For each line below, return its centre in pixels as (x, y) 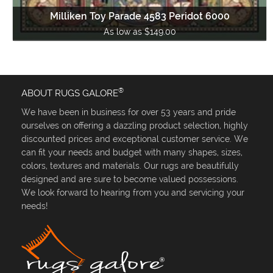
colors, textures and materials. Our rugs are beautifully (130, 165)
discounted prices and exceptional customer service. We (135, 139)
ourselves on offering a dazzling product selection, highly (135, 125)
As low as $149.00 (140, 31)
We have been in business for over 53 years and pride (129, 112)
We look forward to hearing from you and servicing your (133, 192)
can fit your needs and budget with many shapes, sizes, (132, 152)
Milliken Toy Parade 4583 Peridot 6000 (140, 16)
